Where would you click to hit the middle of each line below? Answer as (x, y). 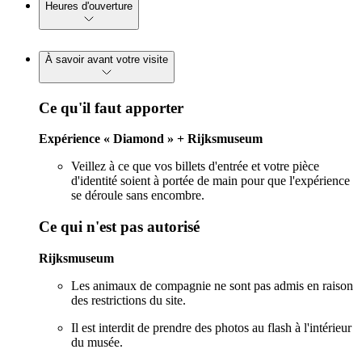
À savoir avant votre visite (107, 59)
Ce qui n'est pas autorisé (119, 226)
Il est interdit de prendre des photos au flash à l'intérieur (211, 327)
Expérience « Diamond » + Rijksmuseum (151, 139)
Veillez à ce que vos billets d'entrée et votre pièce (195, 166)
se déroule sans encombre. (138, 196)
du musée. (97, 342)
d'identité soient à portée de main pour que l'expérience (210, 181)
